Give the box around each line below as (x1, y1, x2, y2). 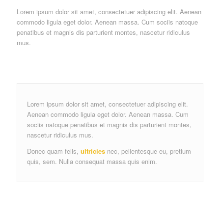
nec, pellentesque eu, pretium (105, 146, 191, 156)
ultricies (80, 146, 105, 156)
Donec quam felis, (27, 146, 81, 156)
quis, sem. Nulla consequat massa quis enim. (27, 156, 157, 166)
